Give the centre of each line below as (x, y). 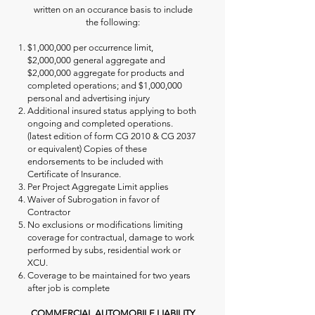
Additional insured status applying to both (112, 111)
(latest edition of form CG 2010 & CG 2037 (112, 136)
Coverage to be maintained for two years (109, 275)
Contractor (49, 212)
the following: (113, 22)
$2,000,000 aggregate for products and (106, 73)
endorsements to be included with (95, 161)
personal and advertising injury (89, 98)
